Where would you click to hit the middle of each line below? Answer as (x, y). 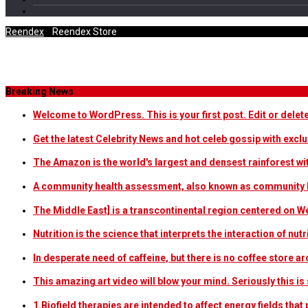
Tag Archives (63, 61)
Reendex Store (85, 32)
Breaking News (40, 91)
